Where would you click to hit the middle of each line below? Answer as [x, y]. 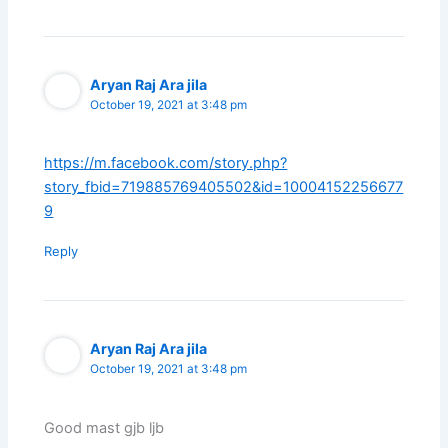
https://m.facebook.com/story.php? [166, 163]
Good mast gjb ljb [104, 427]
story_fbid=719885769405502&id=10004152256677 [224, 187]
